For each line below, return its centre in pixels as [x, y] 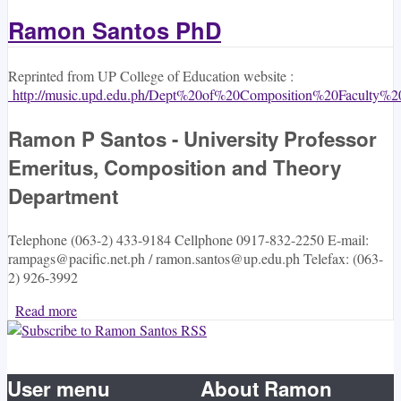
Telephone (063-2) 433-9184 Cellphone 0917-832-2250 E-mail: [188, 240]
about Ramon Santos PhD [150, 311]
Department [63, 196]
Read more [46, 311]
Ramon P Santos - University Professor [192, 138]
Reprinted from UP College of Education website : [151, 76]
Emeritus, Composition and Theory [175, 167]
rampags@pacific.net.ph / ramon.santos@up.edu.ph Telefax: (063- [196, 259]
